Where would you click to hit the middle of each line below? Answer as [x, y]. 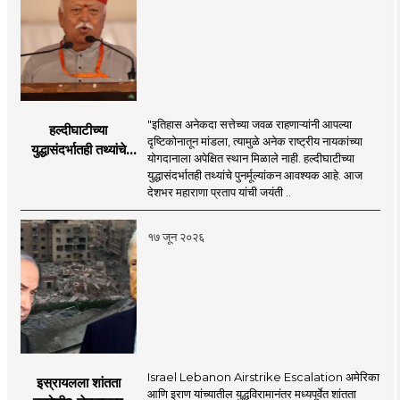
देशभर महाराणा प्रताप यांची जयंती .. [219, 192]
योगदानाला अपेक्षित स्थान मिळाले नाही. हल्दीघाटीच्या [250, 158]
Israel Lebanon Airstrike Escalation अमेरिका [263, 376]
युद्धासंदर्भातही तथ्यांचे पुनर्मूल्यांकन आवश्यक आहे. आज [254, 175]
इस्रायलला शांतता [78, 382]
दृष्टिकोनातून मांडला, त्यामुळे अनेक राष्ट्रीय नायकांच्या [254, 141]
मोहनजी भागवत [78, 208]
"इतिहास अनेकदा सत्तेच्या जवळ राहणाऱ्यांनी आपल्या [249, 124]
